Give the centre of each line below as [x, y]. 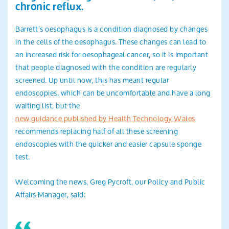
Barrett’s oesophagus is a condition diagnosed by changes [111, 29]
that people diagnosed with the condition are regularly [106, 67]
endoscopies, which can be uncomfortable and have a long [113, 93]
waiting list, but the [48, 105]
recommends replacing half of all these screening [97, 131]
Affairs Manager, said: [50, 194]
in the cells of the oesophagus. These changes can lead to [111, 41]
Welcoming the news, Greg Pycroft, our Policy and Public [110, 181]
